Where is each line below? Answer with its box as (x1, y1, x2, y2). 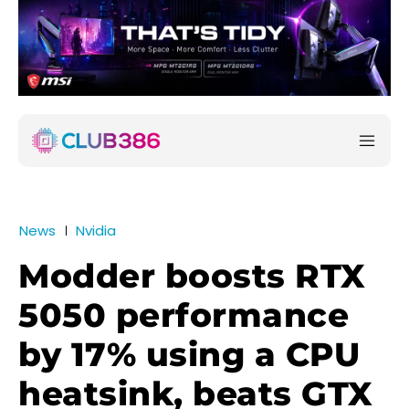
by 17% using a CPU (18, 334, 360, 375)
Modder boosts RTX (18, 256, 366, 297)
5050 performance (18, 295, 349, 336)
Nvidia (76, 221, 116, 241)
